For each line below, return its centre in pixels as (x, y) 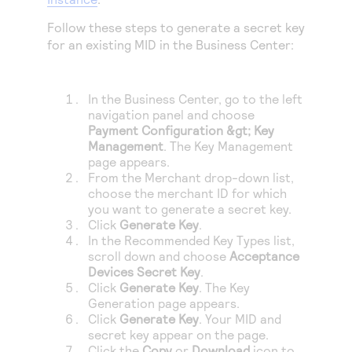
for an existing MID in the (121, 44)
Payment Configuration (156, 130)
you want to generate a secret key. (190, 209)
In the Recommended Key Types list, (192, 240)
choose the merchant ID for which (188, 193)
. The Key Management (229, 146)
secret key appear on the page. (179, 334)
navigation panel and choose (172, 114)
